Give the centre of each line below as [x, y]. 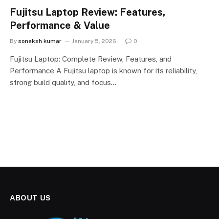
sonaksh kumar [40, 41]
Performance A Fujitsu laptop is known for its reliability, [103, 71]
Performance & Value [60, 25]
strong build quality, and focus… [63, 82]
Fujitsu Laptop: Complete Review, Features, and [91, 59]
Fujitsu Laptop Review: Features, [88, 12]
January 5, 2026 [94, 41]
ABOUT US [30, 198]
